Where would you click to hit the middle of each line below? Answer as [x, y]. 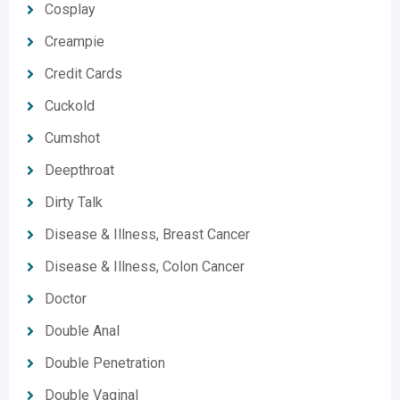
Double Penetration [105, 363]
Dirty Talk [74, 202]
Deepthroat [79, 170]
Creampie [75, 42]
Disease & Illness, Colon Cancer [145, 267]
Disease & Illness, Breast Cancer [147, 234]
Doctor [66, 299]
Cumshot [72, 138]
